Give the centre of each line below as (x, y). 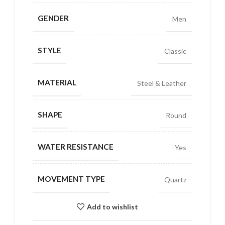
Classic (175, 51)
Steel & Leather (162, 83)
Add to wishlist (112, 206)
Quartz (175, 179)
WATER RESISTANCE (76, 147)
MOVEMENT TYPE (71, 179)
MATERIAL (57, 83)
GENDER (53, 18)
